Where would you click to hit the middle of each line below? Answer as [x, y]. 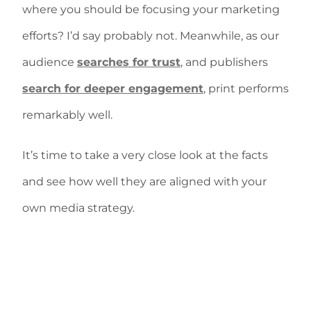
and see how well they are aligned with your [144, 182]
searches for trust [129, 62]
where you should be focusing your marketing [151, 9]
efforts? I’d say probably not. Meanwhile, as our [151, 36]
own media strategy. [78, 208]
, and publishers [224, 62]
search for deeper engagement [113, 89]
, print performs [246, 89]
